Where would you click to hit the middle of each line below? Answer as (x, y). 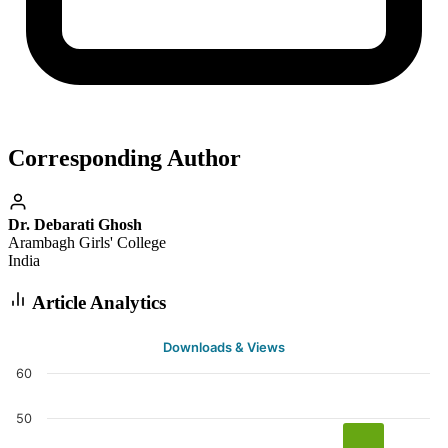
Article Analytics (97, 302)
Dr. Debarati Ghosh (75, 224)
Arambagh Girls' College (87, 242)
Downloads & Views (224, 347)
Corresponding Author (124, 158)
